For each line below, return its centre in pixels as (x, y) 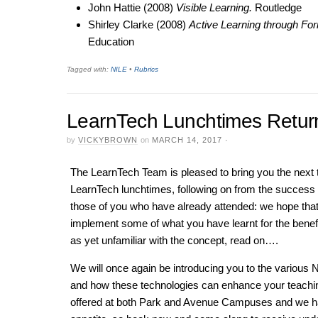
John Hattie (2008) (132, 8)
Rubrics (146, 69)
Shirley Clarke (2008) (138, 25)
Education (111, 42)
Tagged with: (89, 69)
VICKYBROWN (108, 140)
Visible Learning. (214, 8)
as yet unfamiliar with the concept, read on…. (174, 240)
